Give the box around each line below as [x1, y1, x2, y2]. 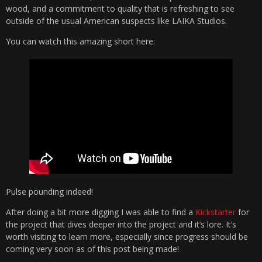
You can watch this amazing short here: [6, 36, 155, 47]
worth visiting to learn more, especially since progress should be [6, 230, 248, 242]
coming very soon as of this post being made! [6, 243, 179, 254]
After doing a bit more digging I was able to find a [6, 206, 195, 218]
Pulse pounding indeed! [6, 185, 93, 197]
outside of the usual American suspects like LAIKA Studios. [6, 15, 227, 27]
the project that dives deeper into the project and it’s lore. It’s [6, 218, 236, 230]
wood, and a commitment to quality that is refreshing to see [6, 3, 235, 15]
